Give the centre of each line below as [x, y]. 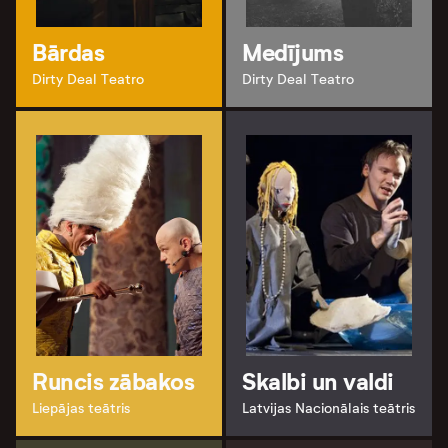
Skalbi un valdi [318, 381]
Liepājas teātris [81, 408]
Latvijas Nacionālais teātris [328, 408]
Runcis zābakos [113, 381]
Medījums [293, 52]
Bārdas [68, 52]
